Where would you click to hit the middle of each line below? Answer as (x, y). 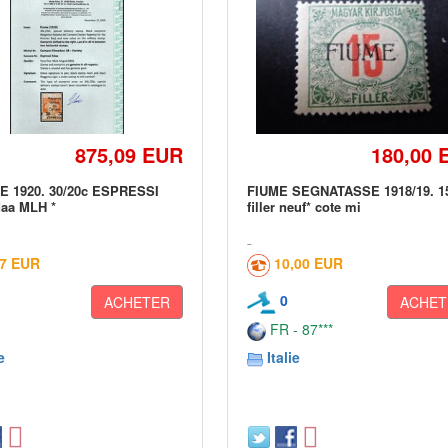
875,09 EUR (129, 154)
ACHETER (137, 302)
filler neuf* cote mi (304, 206)
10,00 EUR (309, 263)
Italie (284, 357)
